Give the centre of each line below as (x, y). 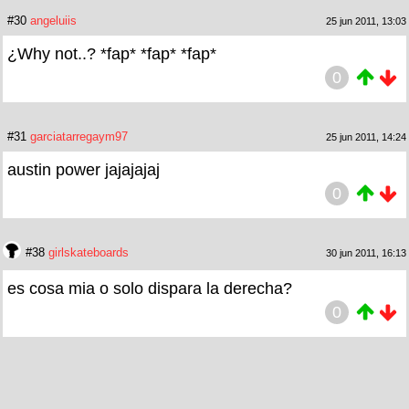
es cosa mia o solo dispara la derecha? (150, 288)
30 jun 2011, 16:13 (366, 252)
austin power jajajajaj (84, 169)
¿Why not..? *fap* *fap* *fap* (112, 53)
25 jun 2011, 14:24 (366, 136)
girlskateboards (89, 252)
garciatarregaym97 (79, 136)
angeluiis (53, 20)
